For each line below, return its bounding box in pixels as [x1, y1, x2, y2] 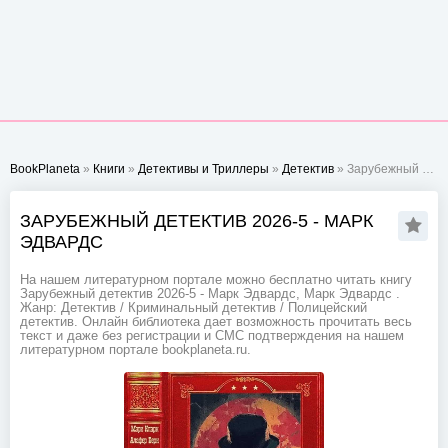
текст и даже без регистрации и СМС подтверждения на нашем [20, 329, 404, 343]
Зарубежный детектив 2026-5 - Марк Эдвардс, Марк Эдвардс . [20, 287, 400, 301]
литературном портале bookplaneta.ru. [20, 343, 251, 357]
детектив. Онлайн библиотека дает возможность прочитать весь [20, 315, 412, 329]
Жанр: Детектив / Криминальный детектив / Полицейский [20, 301, 367, 315]
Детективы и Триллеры [138, 162, 269, 176]
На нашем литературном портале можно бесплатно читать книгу [20, 273, 412, 287]
